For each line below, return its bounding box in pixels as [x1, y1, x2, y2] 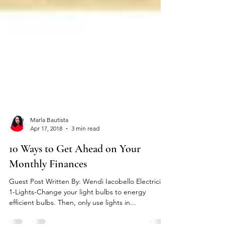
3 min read [71, 145, 99, 152]
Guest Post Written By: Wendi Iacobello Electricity [9, 197, 166, 206]
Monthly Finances [9, 177, 87, 190]
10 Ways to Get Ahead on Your [9, 162, 141, 175]
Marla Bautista [30, 136, 68, 144]
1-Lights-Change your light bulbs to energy [9, 207, 146, 216]
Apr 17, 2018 [30, 145, 62, 152]
